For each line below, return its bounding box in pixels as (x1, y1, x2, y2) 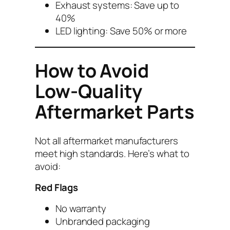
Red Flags (35, 181, 79, 195)
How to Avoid (35, 57, 149, 83)
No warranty (55, 201, 106, 215)
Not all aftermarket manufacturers (35, 133, 178, 147)
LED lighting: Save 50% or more (55, 24, 187, 37)
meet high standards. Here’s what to (35, 146, 189, 160)
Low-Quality (35, 78, 142, 104)
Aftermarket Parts (35, 99, 195, 124)
